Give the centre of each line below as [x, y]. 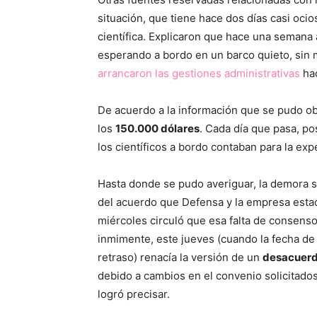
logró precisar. [134, 294]
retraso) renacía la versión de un [180, 257]
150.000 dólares [157, 128]
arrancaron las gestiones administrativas [199, 73]
